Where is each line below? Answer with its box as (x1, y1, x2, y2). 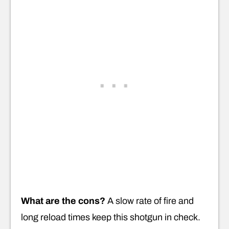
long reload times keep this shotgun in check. (21, 212, 200, 222)
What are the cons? (21, 195, 105, 206)
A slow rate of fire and (105, 195, 194, 206)
